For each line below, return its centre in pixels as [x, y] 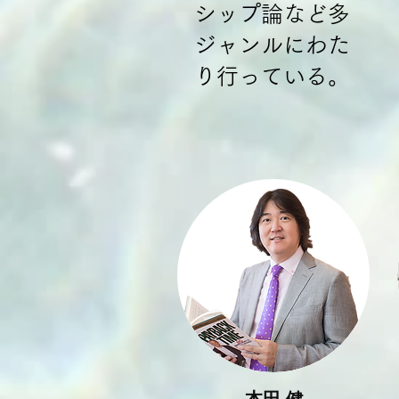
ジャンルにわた [272, 45]
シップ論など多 [272, 14]
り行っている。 [272, 76]
